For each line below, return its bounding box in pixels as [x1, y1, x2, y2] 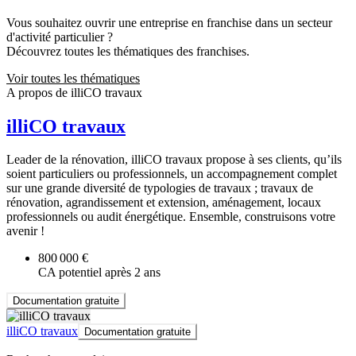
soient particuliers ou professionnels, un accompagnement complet [6, 167, 337, 181]
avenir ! [6, 224, 44, 238]
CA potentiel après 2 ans [38, 265, 161, 280]
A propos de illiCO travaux [6, 85, 142, 99]
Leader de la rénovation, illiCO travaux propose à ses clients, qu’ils [6, 153, 342, 167]
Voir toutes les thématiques [6, 71, 140, 85]
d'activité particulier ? [6, 29, 113, 44]
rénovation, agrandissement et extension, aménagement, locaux [6, 195, 321, 210]
